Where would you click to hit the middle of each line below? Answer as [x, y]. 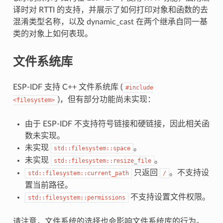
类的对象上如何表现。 [53, 34]
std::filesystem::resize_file [102, 161]
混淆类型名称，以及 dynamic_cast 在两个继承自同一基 [110, 22]
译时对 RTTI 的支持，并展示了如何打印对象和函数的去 [110, 10]
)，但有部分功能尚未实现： [106, 99]
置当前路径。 [49, 185]
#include [139, 87]
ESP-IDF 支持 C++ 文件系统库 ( [67, 87]
